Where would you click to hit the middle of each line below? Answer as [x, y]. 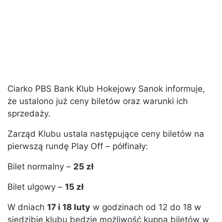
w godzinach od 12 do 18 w [146, 207]
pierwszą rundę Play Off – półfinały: [78, 146]
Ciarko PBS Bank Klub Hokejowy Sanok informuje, [106, 89]
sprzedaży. [29, 114]
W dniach [27, 207]
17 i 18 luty [69, 207]
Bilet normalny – [40, 167]
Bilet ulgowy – [36, 187]
